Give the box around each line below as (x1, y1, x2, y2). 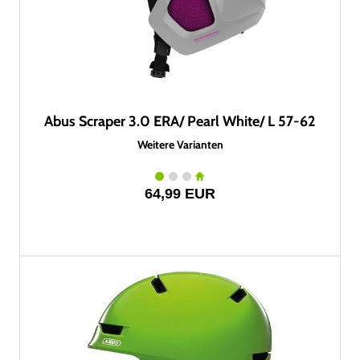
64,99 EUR (145, 186, 215, 202)
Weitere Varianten (137, 137, 223, 152)
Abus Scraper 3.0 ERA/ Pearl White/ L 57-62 (44, 112, 316, 130)
